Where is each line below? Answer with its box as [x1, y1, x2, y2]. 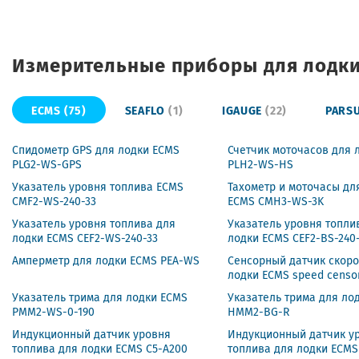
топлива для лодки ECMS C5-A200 [12, 341, 188, 357]
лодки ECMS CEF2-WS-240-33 [12, 230, 158, 247]
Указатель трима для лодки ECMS [12, 289, 188, 306]
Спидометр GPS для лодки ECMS [12, 142, 179, 159]
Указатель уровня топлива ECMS [12, 179, 184, 196]
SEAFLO [124, 101, 165, 119]
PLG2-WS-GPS [12, 156, 82, 173]
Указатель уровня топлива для [12, 216, 175, 232]
